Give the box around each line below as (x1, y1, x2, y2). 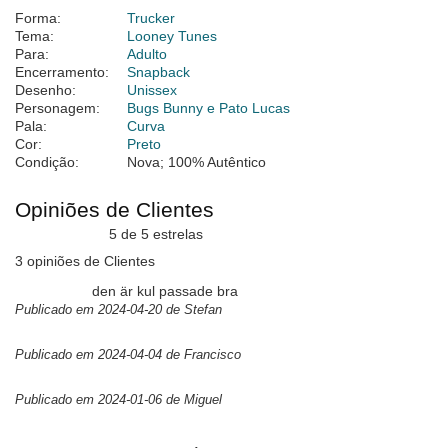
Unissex (127, 82, 177, 99)
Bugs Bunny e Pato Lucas (127, 100, 290, 117)
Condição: (15, 154, 79, 171)
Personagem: (15, 100, 100, 117)
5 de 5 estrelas (101, 226, 203, 243)
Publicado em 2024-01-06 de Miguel (15, 392, 222, 408)
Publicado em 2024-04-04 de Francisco (15, 347, 241, 363)
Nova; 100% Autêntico (127, 154, 266, 171)
